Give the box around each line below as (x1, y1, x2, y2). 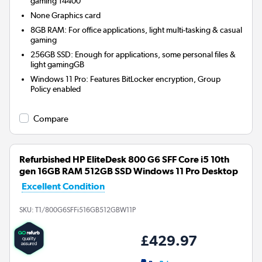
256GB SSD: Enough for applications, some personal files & (30, 50, 236, 60)
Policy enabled (30, 84, 81, 94)
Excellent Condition (22, 181, 105, 192)
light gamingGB (30, 60, 85, 70)
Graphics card (51, 11, 101, 20)
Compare (33, 113, 68, 125)
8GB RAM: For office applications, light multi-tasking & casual (30, 25, 243, 35)
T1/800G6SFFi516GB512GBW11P (35, 206, 136, 215)
